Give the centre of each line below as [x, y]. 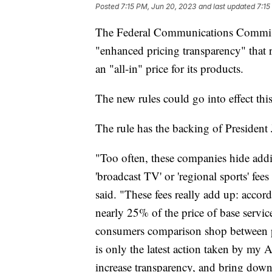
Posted [108, 7]
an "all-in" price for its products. [171, 69]
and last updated [227, 7]
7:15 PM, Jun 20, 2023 [158, 7]
